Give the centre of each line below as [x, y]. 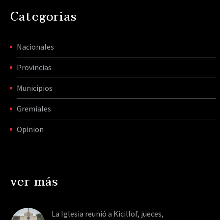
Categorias [44, 17]
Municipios [35, 88]
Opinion [30, 129]
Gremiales [34, 108]
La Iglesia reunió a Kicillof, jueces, [108, 213]
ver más [35, 182]
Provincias [34, 67]
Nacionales [35, 46]
